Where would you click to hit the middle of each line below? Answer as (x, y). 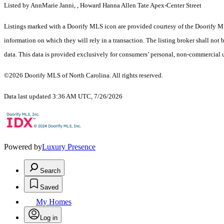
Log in (49, 218)
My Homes (54, 202)
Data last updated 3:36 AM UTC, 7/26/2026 (63, 96)
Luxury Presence (69, 147)
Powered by (23, 147)
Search (50, 171)
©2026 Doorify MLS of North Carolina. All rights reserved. (83, 75)
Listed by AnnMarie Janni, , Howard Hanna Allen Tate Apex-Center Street (103, 5)
